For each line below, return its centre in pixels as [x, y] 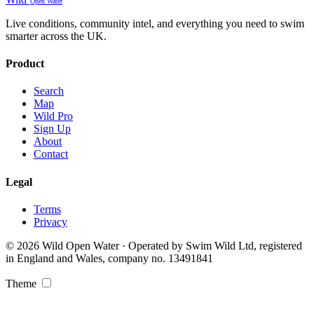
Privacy [50, 221]
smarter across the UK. [56, 36]
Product [25, 63]
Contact [51, 154]
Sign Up [52, 129]
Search [49, 91]
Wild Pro [53, 116]
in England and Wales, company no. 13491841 [109, 258]
